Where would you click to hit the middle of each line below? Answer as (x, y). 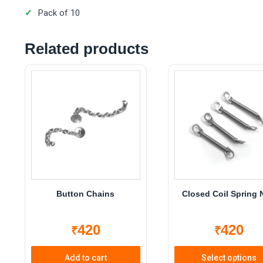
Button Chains (86, 193)
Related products (87, 49)
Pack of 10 (59, 13)
